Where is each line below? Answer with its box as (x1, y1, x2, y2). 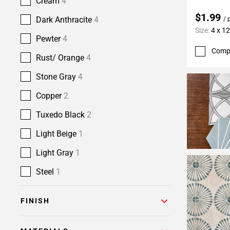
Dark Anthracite (36, 15, 94, 25)
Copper (36, 91, 64, 101)
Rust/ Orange (36, 53, 86, 63)
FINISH (21, 197, 50, 205)
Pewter (36, 34, 63, 44)
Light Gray (36, 148, 75, 158)
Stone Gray (36, 72, 78, 82)
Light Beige (36, 129, 79, 139)
